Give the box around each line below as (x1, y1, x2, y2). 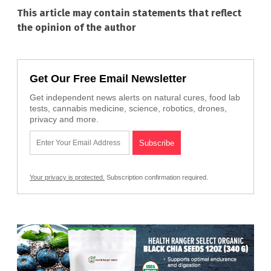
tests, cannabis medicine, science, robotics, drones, (30, 103, 227, 113)
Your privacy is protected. (30, 173, 105, 181)
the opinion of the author (17, 21, 136, 33)
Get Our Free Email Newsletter (30, 72, 186, 85)
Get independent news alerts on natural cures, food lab (30, 92, 240, 102)
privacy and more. (30, 114, 99, 124)
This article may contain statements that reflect (17, 7, 241, 19)
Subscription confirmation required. (105, 173, 208, 181)
